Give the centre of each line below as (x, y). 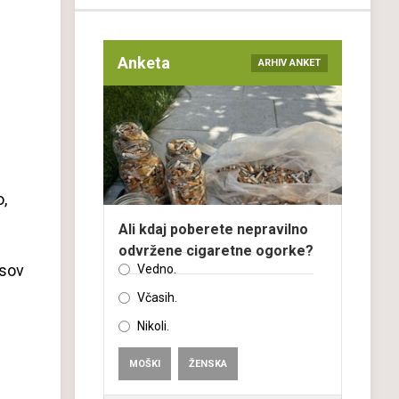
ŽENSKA (208, 364)
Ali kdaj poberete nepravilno (213, 229)
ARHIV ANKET (289, 62)
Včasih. (157, 297)
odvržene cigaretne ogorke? (216, 251)
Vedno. (157, 269)
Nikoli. (153, 326)
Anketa (144, 63)
